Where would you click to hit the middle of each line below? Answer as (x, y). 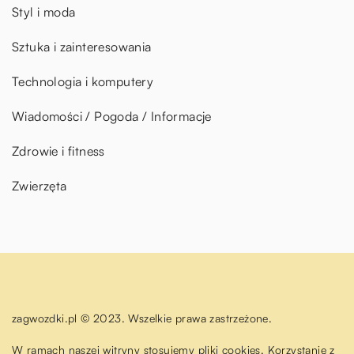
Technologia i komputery (83, 82)
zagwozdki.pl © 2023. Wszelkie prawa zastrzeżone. (142, 318)
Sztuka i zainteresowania (82, 47)
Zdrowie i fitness (58, 151)
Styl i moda (44, 12)
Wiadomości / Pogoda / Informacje (112, 117)
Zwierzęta (40, 186)
